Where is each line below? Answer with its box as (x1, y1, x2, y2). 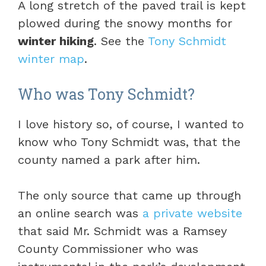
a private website (142, 206, 242, 220)
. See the (94, 34, 148, 48)
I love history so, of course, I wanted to (18, 117, 244, 131)
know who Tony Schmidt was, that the (18, 135, 240, 149)
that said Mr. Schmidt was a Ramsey (18, 224, 227, 238)
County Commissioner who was (18, 242, 198, 256)
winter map (18, 52, 84, 66)
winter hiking (18, 34, 94, 48)
